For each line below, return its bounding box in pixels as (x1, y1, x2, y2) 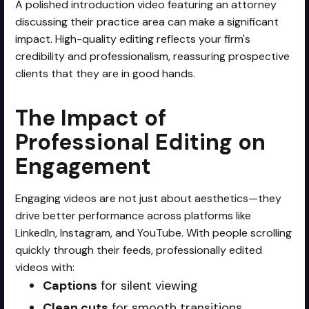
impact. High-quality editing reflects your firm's (15, 31, 251, 46)
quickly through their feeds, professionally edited (15, 242, 263, 257)
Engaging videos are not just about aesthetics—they (15, 190, 282, 206)
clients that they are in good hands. (15, 66, 196, 81)
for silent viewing (97, 277, 199, 294)
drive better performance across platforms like (15, 208, 252, 223)
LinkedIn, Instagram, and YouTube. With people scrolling (15, 225, 292, 240)
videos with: (15, 259, 75, 275)
